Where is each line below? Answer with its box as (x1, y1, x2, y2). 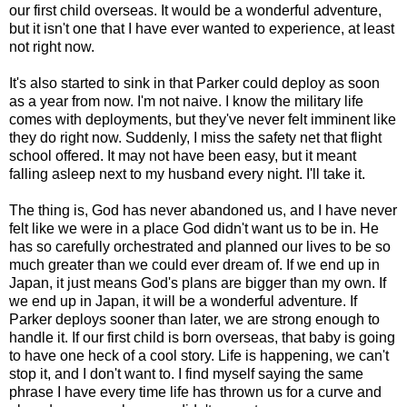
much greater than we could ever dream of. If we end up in (9, 256, 380, 273)
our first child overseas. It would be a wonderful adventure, (9, 2, 382, 18)
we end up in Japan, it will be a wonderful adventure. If (9, 293, 357, 309)
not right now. (9, 38, 94, 55)
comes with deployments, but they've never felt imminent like (9, 111, 396, 127)
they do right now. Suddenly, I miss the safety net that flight (9, 129, 382, 145)
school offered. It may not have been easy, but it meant (9, 147, 356, 164)
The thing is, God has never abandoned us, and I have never (9, 202, 397, 218)
